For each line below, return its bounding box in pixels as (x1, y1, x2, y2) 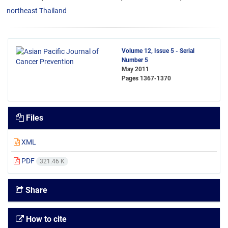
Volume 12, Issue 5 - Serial (122, 47, 194, 54)
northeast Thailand (7, 7, 67, 15)
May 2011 (122, 66, 149, 73)
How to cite (24, 214, 67, 224)
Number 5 (122, 56, 148, 64)
